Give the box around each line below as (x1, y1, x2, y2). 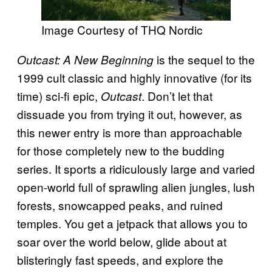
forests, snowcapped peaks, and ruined (17, 196, 223, 213)
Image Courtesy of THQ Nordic (41, 21, 203, 38)
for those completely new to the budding (17, 141, 225, 158)
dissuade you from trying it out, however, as (17, 105, 242, 122)
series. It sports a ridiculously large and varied (17, 160, 255, 177)
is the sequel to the (157, 50, 255, 67)
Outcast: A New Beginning (17, 51, 157, 67)
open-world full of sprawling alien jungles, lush (17, 178, 255, 195)
